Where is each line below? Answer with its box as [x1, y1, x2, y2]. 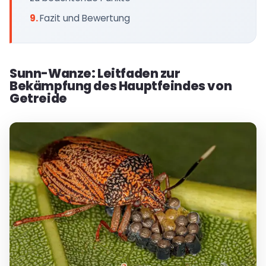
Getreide [9, 90, 67, 107]
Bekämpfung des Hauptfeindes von [9, 77, 232, 94]
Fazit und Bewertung [40, 12, 130, 24]
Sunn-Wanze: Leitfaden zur [9, 65, 180, 82]
